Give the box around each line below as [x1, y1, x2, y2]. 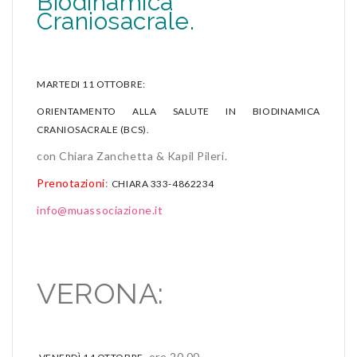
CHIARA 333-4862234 [111, 177, 214, 190]
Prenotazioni [37, 175, 105, 190]
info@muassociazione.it [37, 202, 163, 217]
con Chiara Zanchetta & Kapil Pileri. [37, 148, 228, 163]
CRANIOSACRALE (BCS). [37, 123, 150, 135]
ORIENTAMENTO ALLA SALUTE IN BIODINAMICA [37, 104, 320, 117]
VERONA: [37, 276, 164, 310]
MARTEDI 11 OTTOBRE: [37, 77, 146, 90]
